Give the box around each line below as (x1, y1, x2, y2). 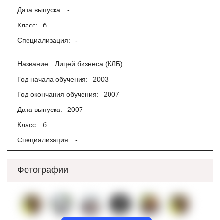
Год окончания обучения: (17, 90, 99, 98)
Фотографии (17, 165, 68, 175)
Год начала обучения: (17, 75, 88, 83)
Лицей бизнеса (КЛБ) (55, 60, 123, 68)
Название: (17, 60, 50, 68)
